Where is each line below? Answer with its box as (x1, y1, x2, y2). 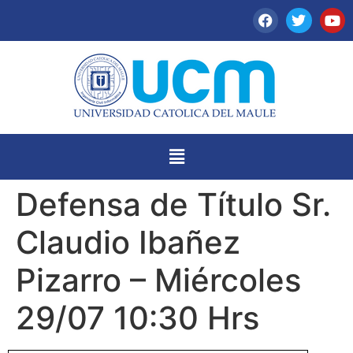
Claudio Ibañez (16, 222, 240, 262)
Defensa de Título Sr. (16, 184, 331, 224)
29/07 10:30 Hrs (16, 298, 259, 337)
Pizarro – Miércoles (16, 260, 301, 299)
